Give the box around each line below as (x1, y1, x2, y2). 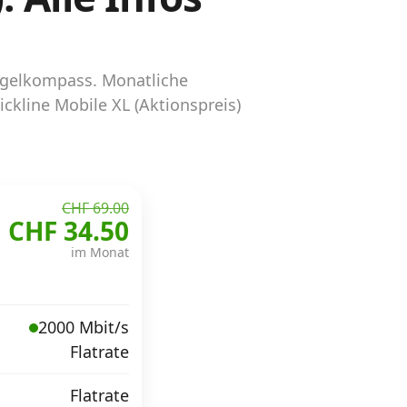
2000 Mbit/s (38, 316, 129, 338)
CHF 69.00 (62, 197, 129, 218)
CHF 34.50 (8, 213, 129, 248)
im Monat (71, 243, 129, 261)
